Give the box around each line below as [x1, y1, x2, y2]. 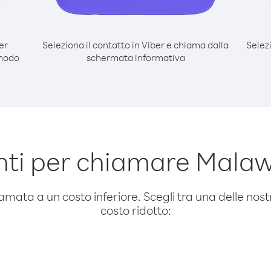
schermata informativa [86, 51, 185, 64]
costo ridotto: [100, 203, 171, 218]
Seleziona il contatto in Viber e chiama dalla [42, 39, 229, 51]
